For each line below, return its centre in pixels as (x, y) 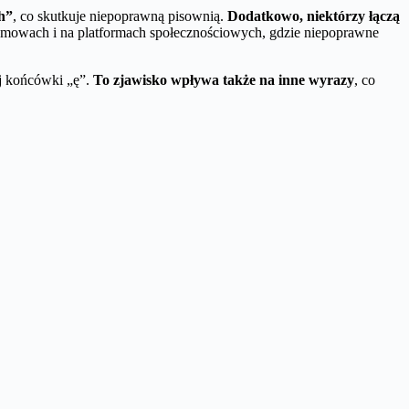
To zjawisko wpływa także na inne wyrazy (224, 80)
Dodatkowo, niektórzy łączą (314, 16)
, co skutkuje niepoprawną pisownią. (120, 16)
